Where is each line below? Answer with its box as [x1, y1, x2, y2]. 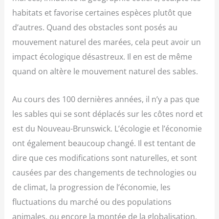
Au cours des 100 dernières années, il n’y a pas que [12, 93, 200, 105]
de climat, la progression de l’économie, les [12, 181, 171, 193]
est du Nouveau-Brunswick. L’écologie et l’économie [12, 122, 202, 134]
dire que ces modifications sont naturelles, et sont [12, 152, 197, 163]
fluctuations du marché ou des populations [12, 196, 172, 207]
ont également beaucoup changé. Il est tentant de [12, 137, 196, 149]
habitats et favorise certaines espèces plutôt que [12, 7, 192, 19]
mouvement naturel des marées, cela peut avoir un [12, 36, 201, 48]
